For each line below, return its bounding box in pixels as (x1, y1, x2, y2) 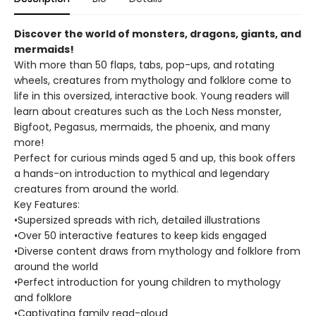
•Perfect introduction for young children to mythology (14, 275, 281, 289)
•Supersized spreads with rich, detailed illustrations (14, 213, 260, 227)
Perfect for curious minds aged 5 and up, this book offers (14, 151, 296, 165)
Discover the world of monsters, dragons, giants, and (14, 27, 301, 41)
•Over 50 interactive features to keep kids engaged (14, 229, 267, 243)
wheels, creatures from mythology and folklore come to (14, 73, 291, 87)
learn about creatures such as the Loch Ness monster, (14, 104, 281, 119)
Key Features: (14, 197, 80, 212)
